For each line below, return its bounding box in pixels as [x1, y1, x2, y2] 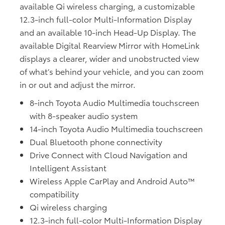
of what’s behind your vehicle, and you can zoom [20, 65, 203, 77]
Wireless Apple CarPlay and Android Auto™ [30, 175, 195, 187]
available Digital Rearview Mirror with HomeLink [20, 39, 199, 51]
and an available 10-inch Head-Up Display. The [20, 26, 196, 38]
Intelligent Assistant [30, 162, 106, 174]
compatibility [30, 188, 79, 200]
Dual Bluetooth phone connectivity [30, 136, 162, 148]
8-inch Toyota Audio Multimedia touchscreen [30, 96, 199, 108]
